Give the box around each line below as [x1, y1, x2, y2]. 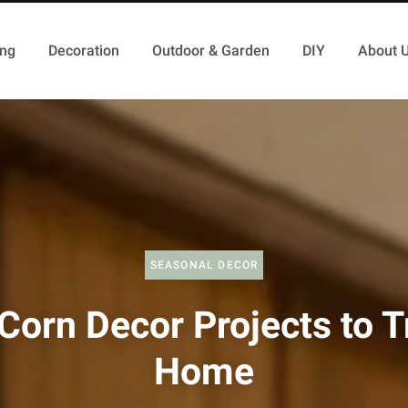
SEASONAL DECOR [149, 258, 259, 271]
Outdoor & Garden [152, 42, 270, 59]
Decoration [48, 42, 120, 59]
